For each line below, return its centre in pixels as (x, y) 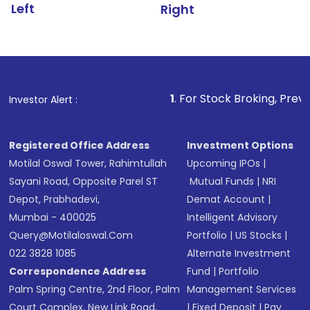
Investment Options (240, 145)
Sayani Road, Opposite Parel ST (84, 181)
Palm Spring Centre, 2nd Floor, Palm (95, 289)
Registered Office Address (80, 145)
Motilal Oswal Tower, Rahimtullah (88, 163)
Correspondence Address (78, 271)
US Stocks (259, 235)
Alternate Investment (239, 253)
